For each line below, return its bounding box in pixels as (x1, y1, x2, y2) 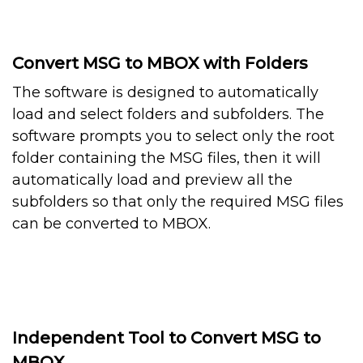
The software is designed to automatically (12, 83, 318, 102)
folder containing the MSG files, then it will (12, 149, 321, 168)
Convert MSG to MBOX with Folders (12, 53, 308, 74)
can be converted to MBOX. (12, 215, 211, 233)
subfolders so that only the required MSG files (12, 193, 344, 211)
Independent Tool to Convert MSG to (12, 328, 321, 348)
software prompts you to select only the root (12, 127, 335, 146)
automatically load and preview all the (12, 171, 293, 190)
